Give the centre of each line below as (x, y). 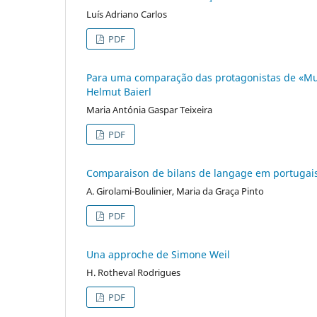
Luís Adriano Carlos (127, 14)
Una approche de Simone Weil (158, 254)
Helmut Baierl (119, 91)
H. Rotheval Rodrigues (133, 272)
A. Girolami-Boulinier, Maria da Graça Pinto (175, 191)
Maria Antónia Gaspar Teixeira (149, 109)
